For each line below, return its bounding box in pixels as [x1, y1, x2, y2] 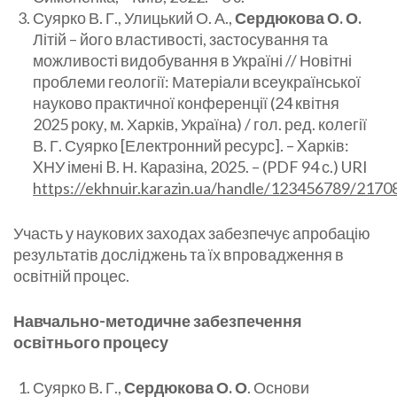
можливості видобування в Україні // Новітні [33, 51, 352, 71]
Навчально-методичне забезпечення [13, 311, 302, 331]
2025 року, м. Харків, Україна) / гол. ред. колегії [33, 114, 367, 135]
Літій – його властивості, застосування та [33, 29, 328, 50]
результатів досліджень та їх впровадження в [13, 245, 344, 265]
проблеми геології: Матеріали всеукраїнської [33, 72, 361, 92]
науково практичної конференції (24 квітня [33, 93, 339, 113]
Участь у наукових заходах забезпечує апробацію [13, 223, 370, 244]
